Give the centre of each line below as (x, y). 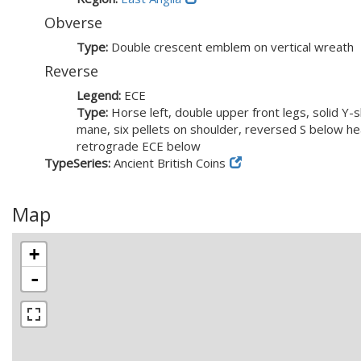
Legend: (100, 95)
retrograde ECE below (139, 146)
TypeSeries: (79, 163)
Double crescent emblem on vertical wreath (232, 47)
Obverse (73, 23)
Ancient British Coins (170, 163)
